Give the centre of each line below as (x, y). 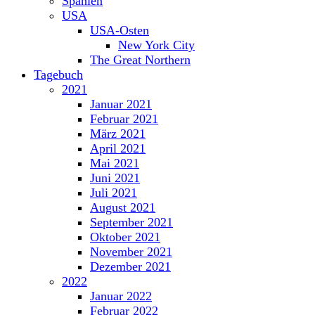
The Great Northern (140, 60)
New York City (156, 45)
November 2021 (131, 252)
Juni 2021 (115, 178)
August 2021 (123, 207)
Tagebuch (58, 75)
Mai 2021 (115, 163)
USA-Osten (120, 30)
